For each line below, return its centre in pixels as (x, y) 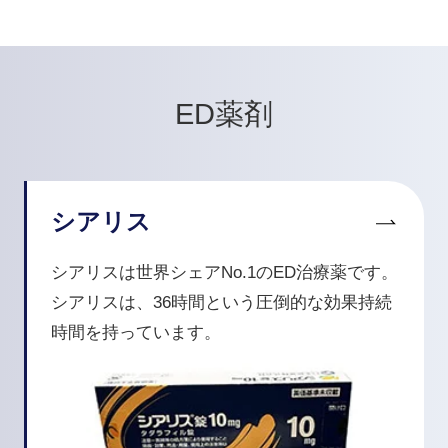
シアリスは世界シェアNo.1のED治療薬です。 (224, 273)
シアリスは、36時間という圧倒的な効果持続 (221, 303)
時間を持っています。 (135, 333)
